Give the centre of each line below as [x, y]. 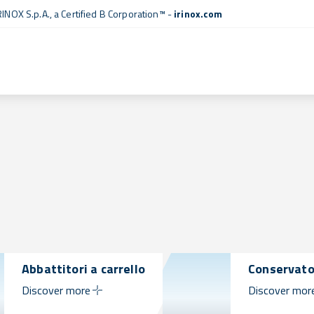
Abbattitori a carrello [83, 269]
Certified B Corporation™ [113, 14]
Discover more [56, 290]
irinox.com [198, 14]
